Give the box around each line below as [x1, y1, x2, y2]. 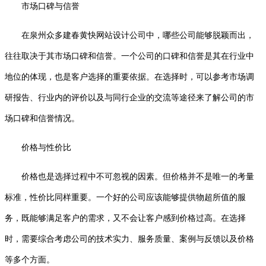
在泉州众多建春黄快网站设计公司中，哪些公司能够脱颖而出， [21, 30, 254, 40]
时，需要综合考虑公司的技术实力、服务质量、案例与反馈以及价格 [5, 234, 254, 243]
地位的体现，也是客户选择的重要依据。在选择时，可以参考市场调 [5, 72, 254, 81]
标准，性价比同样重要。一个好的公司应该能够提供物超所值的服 [5, 192, 246, 202]
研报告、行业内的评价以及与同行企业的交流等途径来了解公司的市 [5, 93, 254, 102]
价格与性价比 [21, 142, 71, 152]
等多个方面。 [5, 255, 55, 264]
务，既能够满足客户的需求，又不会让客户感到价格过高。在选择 [5, 213, 246, 223]
